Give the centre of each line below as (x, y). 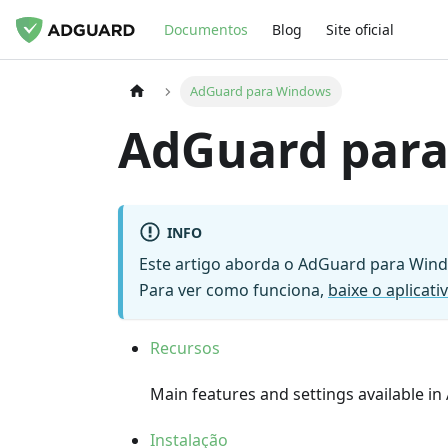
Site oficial (360, 29)
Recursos (185, 348)
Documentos (206, 29)
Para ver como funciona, (233, 290)
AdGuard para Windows (261, 91)
